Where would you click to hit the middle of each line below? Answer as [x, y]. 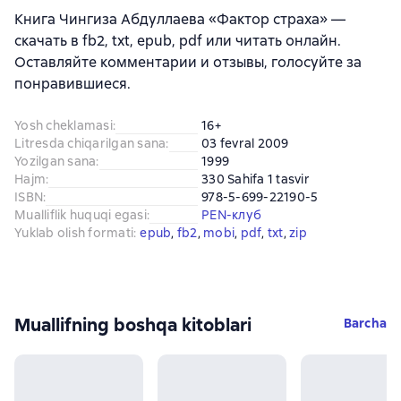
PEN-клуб [231, 214]
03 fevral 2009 [245, 143]
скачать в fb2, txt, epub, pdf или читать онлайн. [178, 40]
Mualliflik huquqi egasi [81, 214]
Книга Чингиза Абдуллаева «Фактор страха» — [180, 19]
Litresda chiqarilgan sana [90, 143]
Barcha [365, 323]
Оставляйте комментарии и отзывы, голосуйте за [188, 62]
